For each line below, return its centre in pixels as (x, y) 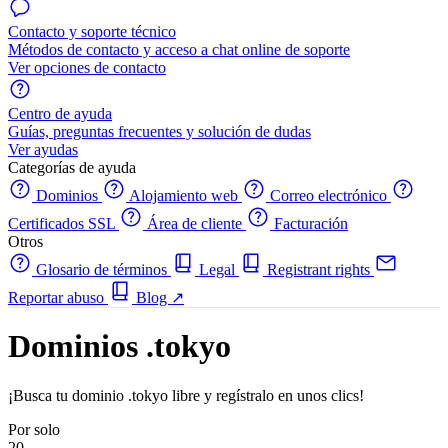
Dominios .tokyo (119, 346)
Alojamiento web (184, 195)
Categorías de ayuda (72, 167)
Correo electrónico (328, 195)
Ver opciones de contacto (87, 67)
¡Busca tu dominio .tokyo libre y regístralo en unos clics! (186, 395)
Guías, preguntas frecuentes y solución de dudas (159, 131)
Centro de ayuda (60, 113)
